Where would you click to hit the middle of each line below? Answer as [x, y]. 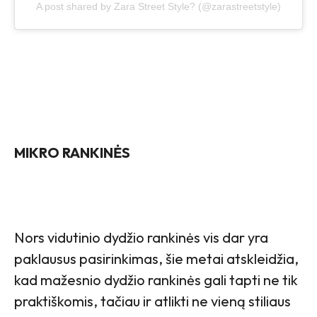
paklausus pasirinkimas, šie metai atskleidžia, [156, 259]
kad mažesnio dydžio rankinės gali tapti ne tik [156, 280]
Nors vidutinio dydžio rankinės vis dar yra [141, 238]
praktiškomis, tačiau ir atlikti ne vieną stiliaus [152, 301]
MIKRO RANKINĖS [72, 153]
